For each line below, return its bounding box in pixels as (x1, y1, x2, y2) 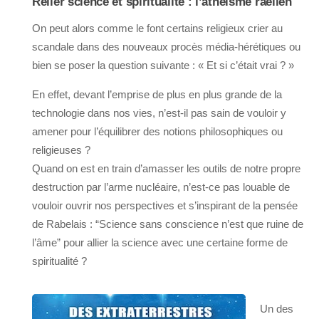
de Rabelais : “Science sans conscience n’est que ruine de (32, 217, 303, 230)
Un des (260, 302, 293, 315)
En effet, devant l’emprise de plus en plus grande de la (32, 88, 282, 100)
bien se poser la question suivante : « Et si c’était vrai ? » (32, 58, 294, 71)
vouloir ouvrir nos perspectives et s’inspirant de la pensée (32, 199, 298, 211)
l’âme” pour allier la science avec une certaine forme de (32, 236, 288, 249)
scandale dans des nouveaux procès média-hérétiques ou (32, 40, 300, 53)
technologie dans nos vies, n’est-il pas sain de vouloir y (32, 106, 286, 119)
